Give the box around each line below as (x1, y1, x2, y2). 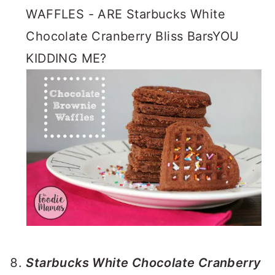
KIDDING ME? (26, 51, 107, 66)
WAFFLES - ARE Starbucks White (26, 7, 225, 21)
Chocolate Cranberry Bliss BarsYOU (26, 29, 239, 44)
